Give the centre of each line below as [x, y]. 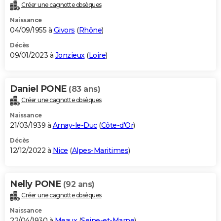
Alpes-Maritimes [100, 151]
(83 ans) [84, 89]
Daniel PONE [39, 89]
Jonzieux [70, 55]
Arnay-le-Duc [75, 126]
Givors [64, 30]
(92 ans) [79, 184]
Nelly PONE [37, 184]
